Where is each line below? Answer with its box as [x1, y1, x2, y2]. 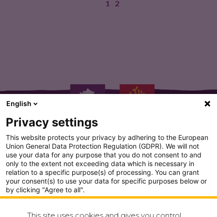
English [6, 99, 31, 108]
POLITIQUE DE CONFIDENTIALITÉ [61, 203, 163, 211]
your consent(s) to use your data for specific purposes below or [6, 177, 207, 185]
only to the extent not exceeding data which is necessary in [6, 159, 194, 168]
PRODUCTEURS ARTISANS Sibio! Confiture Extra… [44, 12, 173, 19]
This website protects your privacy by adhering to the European [6, 133, 208, 141]
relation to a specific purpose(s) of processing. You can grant [6, 168, 199, 176]
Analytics [10, 202, 39, 210]
